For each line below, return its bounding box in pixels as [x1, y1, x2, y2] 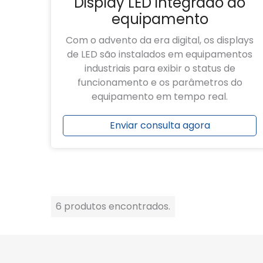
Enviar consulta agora [109, 119, 210, 133]
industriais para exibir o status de [84, 62, 235, 76]
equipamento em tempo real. [92, 90, 228, 104]
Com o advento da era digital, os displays [66, 33, 254, 48]
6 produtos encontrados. [56, 200, 170, 214]
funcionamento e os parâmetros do [77, 76, 242, 90]
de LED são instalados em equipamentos [67, 48, 252, 62]
